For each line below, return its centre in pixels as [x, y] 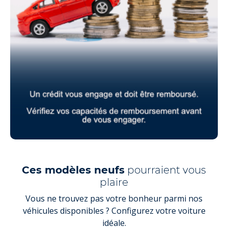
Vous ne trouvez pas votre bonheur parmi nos [114, 198]
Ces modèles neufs [73, 170]
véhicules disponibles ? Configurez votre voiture [114, 210]
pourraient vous [165, 170]
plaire [114, 182]
